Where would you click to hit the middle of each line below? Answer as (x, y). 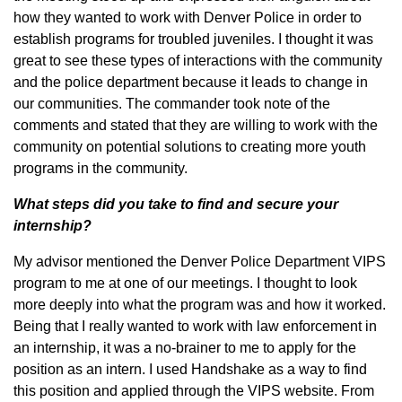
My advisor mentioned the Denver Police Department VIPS (200, 262)
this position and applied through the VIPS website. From (194, 391)
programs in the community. (100, 168)
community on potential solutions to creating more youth (190, 147)
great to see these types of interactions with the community (198, 61)
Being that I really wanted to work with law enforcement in (195, 326)
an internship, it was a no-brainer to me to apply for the (185, 348)
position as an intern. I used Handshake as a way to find (190, 369)
